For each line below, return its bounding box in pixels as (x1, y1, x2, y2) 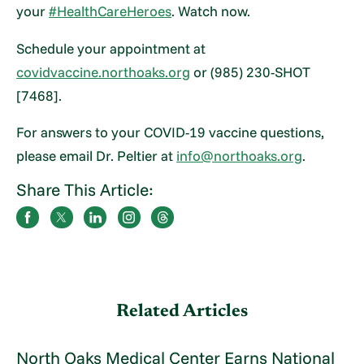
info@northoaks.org (176, 147, 303, 164)
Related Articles (116, 303, 248, 322)
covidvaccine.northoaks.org (16, 63, 191, 80)
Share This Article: (16, 178, 154, 200)
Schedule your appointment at (16, 39, 206, 57)
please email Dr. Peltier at (16, 147, 177, 164)
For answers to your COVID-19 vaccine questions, (16, 123, 325, 141)
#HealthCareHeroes (49, 2, 172, 20)
